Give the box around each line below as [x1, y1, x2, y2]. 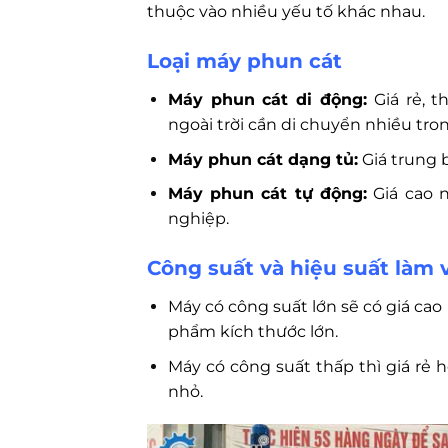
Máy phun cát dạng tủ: [167, 149, 358, 169]
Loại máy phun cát [147, 49, 342, 74]
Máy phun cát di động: [167, 90, 368, 110]
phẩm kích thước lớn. [167, 322, 338, 342]
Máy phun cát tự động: [167, 184, 368, 204]
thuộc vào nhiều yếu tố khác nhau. [147, 2, 425, 22]
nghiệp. [167, 209, 229, 229]
